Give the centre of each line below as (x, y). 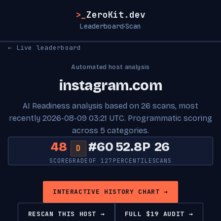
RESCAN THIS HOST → (66, 214)
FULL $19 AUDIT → (159, 214)
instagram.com (110, 86)
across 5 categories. (110, 130)
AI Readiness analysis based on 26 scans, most (110, 106)
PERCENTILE (133, 161)
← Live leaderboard (45, 48)
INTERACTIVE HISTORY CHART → (110, 192)
